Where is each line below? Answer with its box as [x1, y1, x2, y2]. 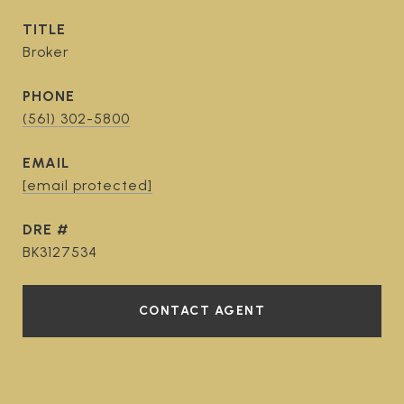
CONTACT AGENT [138, 303, 266, 318]
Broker [23, 43, 69, 60]
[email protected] [23, 177, 152, 194]
